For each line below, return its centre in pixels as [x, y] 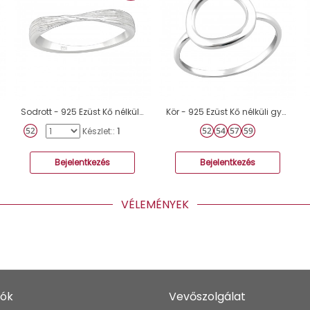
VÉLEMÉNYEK [155, 204]
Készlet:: [99, 131]
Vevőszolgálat [207, 297]
